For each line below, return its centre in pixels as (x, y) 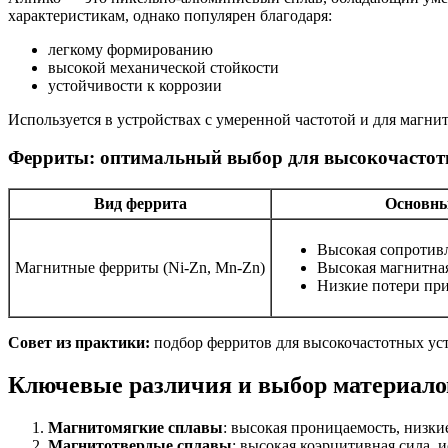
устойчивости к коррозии (135, 85)
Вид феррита (140, 203)
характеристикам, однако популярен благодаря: (170, 15)
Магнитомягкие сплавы (135, 427)
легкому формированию (130, 49)
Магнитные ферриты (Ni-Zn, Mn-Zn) (140, 267)
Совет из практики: (79, 342)
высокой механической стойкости (163, 67)
